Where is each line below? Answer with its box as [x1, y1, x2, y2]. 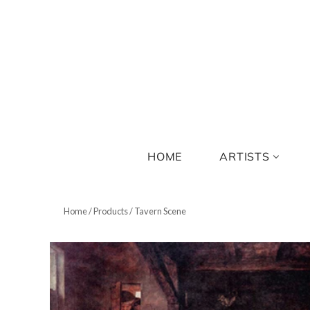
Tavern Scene [134, 206, 186, 217]
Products [93, 206, 128, 217]
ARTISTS [219, 149, 270, 163]
